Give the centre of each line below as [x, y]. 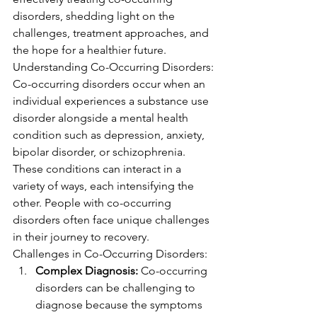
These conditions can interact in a [98, 169]
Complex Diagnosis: [87, 271]
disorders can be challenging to [117, 288]
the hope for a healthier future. [90, 50]
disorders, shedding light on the [95, 16]
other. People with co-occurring [93, 203]
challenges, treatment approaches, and [112, 33]
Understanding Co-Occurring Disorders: [113, 67]
